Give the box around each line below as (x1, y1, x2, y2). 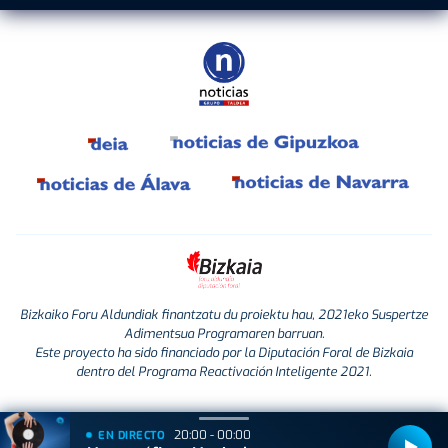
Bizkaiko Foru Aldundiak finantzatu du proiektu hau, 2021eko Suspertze (20, 305, 428, 323)
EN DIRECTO (98, 427, 166, 443)
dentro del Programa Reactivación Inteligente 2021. (76, 362, 372, 380)
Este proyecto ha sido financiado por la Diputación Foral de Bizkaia (35, 343, 413, 361)
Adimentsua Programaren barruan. (123, 324, 325, 342)
